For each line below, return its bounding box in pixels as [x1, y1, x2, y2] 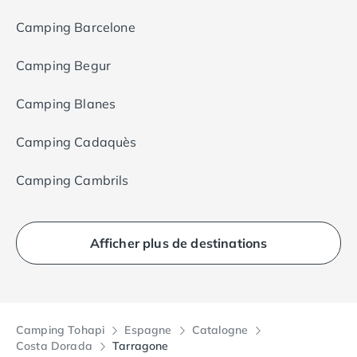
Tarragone [112, 339, 169, 354]
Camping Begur [16, 57, 112, 74]
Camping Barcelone [16, 19, 135, 36]
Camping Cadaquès [16, 134, 137, 151]
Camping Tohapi [16, 323, 105, 338]
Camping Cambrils [16, 172, 129, 189]
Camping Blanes [16, 96, 116, 112]
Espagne [124, 323, 172, 338]
